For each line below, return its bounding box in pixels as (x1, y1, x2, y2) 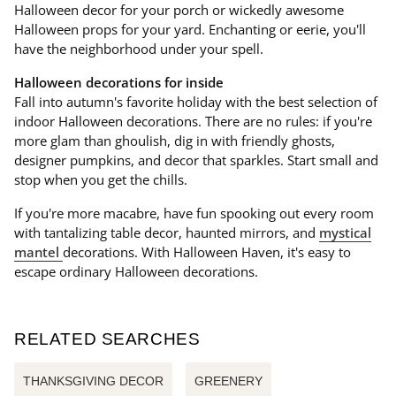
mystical (319, 224, 371, 241)
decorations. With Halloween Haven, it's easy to (63, 243, 351, 261)
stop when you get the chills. (14, 171, 187, 188)
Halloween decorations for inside (14, 73, 224, 91)
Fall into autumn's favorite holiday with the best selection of (14, 93, 377, 110)
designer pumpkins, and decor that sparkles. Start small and (14, 151, 378, 169)
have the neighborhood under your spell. (14, 40, 263, 57)
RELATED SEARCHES (14, 330, 201, 348)
